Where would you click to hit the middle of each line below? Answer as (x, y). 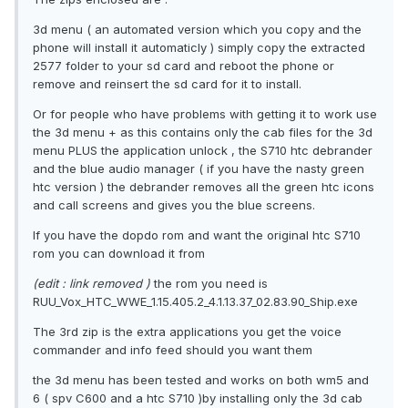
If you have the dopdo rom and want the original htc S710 (197, 235)
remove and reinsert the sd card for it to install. (167, 84)
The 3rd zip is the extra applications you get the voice (187, 332)
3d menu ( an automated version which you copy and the (197, 30)
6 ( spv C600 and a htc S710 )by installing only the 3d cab (198, 398)
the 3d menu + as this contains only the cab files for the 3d (203, 133)
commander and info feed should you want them (173, 350)
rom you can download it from (119, 254)
